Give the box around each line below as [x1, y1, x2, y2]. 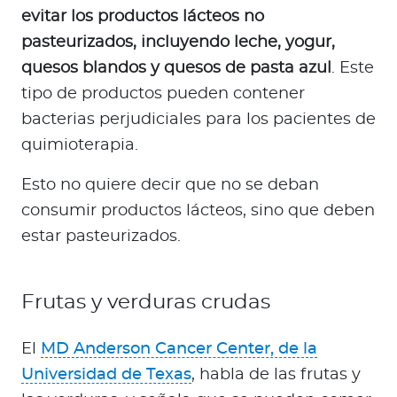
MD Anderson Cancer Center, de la [41, 341, 317, 358]
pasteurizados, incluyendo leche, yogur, [21, 35, 335, 51]
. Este [331, 60, 374, 77]
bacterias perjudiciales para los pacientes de [21, 112, 376, 128]
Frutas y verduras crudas [21, 292, 270, 314]
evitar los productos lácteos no [21, 9, 264, 26]
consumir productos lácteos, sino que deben [21, 203, 375, 220]
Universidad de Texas [21, 367, 191, 384]
